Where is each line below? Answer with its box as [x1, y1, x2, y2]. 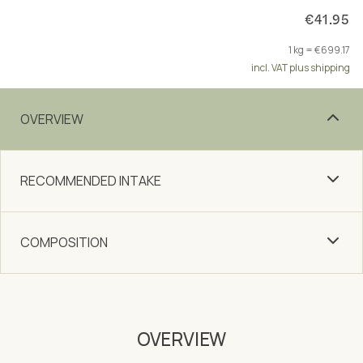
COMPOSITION [20, 233, 108, 251]
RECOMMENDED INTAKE [20, 172, 161, 190]
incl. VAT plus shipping [251, 61, 350, 75]
